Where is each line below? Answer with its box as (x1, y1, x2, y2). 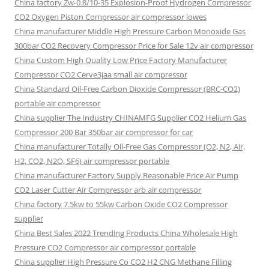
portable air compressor (14, 98, 100, 109)
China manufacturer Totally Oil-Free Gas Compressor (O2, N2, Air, (14, 141, 245, 152)
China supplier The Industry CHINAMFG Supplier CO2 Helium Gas (14, 112, 246, 123)
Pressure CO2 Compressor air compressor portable (14, 242, 196, 253)
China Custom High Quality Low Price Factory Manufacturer (14, 55, 227, 65)
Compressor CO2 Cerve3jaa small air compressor (14, 69, 187, 80)
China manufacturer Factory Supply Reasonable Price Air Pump (14, 170, 238, 181)
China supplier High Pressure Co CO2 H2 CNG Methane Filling (14, 256, 232, 267)
